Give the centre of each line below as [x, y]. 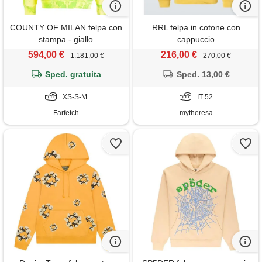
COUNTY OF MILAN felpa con [66, 27]
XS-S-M [75, 97]
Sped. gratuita [73, 74]
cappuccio [196, 39]
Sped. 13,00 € [204, 74]
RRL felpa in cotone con [196, 27]
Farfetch [66, 113]
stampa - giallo [66, 39]
